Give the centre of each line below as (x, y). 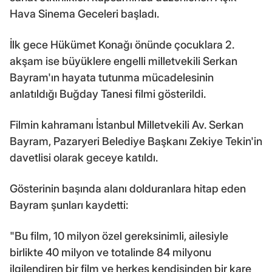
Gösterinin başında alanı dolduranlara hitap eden (128, 189)
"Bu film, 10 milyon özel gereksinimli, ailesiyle (119, 236)
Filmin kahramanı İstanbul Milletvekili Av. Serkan (127, 125)
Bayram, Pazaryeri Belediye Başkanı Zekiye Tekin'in (136, 141)
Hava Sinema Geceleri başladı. (84, 14)
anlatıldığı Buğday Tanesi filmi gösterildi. (108, 94)
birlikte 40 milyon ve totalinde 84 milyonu (110, 253)
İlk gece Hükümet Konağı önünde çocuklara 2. (122, 45)
